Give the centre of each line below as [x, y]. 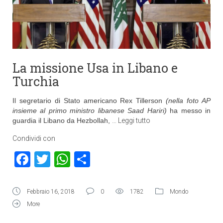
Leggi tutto [134, 120]
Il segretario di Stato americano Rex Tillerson [89, 101]
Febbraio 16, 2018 [51, 192]
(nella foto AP [188, 101]
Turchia [36, 81]
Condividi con [34, 138]
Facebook [64, 159]
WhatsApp [107, 159]
